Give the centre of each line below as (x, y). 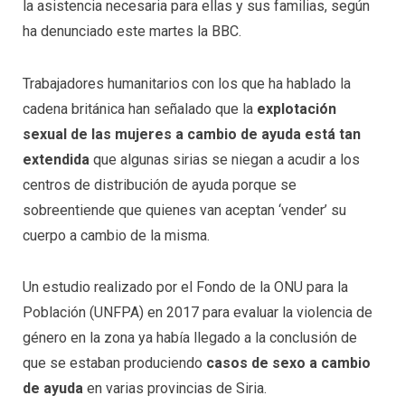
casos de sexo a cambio (287, 363)
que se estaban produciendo (113, 363)
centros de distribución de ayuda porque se (160, 184)
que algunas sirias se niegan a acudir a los (225, 159)
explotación (297, 108)
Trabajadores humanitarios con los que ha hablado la (187, 83)
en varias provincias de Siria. (175, 389)
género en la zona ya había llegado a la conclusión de (190, 338)
